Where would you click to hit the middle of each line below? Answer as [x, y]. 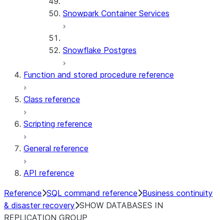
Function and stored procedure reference [99, 75]
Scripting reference [58, 124]
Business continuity [178, 193]
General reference [56, 148]
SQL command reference [92, 193]
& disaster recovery [39, 205]
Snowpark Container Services [116, 13]
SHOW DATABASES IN [121, 205]
